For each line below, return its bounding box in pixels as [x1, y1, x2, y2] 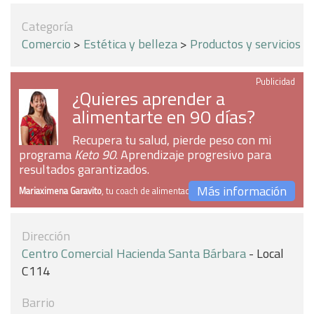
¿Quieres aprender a [72, 84, 225, 112]
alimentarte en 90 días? [72, 102, 255, 130]
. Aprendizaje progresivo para [116, 145, 271, 164]
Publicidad [256, 75, 295, 88]
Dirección [22, 226, 70, 245]
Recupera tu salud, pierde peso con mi [72, 130, 271, 149]
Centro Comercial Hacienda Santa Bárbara [22, 244, 246, 263]
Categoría [22, 17, 73, 36]
